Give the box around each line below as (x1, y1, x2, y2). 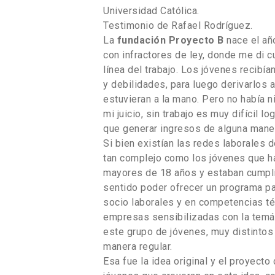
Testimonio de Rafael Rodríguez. (103, 19, 253, 31)
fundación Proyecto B (117, 34, 227, 46)
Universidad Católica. (103, 4, 199, 17)
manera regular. (103, 240, 172, 252)
